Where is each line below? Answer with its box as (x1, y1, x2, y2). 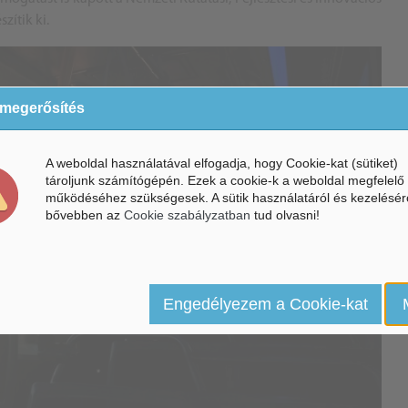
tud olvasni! (250, 208, 320, 222)
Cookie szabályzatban (124, 208, 250, 222)
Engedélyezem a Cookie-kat (163, 295, 368, 313)
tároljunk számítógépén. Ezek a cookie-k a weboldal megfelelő (46, 173, 404, 188)
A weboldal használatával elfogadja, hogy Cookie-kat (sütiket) (46, 156, 398, 170)
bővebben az (46, 208, 124, 222)
